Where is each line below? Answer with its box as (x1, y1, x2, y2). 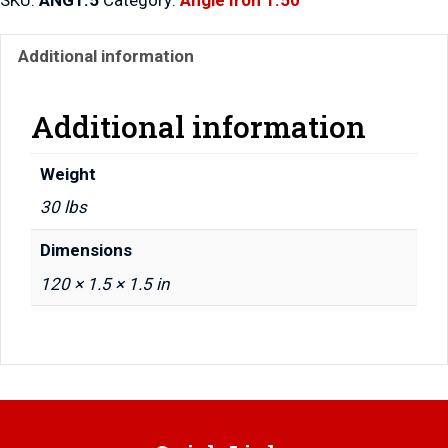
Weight (39, 164, 96, 185)
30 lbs (39, 197, 87, 218)
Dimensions (39, 240, 132, 261)
